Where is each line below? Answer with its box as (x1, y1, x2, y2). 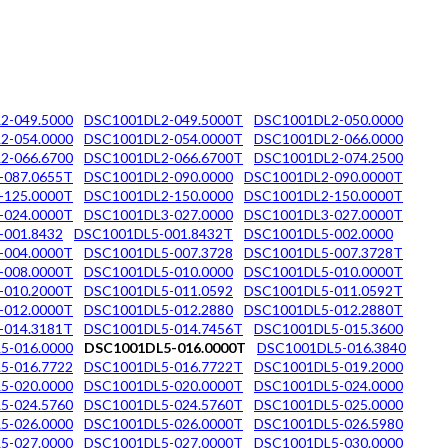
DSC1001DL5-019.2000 (254, 357, 403, 375)
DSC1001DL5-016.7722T (84, 357, 243, 375)
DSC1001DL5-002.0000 (244, 224, 393, 242)
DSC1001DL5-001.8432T (74, 224, 233, 242)
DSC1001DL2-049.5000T (84, 110, 243, 128)
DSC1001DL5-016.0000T (84, 338, 246, 356)
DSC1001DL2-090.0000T (244, 167, 403, 185)
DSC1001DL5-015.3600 (254, 319, 403, 337)
